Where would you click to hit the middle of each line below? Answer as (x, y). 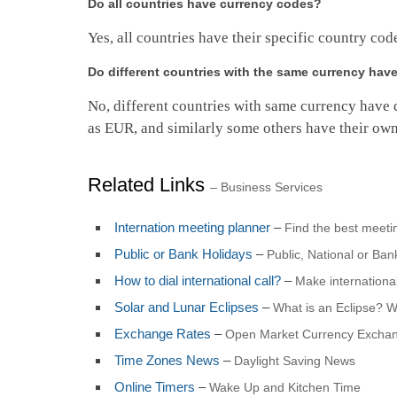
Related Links (148, 184)
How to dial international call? (197, 280)
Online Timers (154, 386)
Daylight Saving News (294, 360)
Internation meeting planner (192, 227)
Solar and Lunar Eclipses (186, 307)
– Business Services (266, 187)
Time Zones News (167, 360)
